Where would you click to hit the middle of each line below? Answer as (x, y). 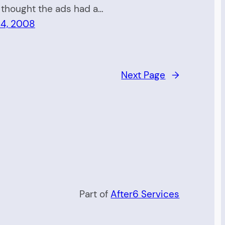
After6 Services (145, 194)
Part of (95, 194)
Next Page (143, 75)
